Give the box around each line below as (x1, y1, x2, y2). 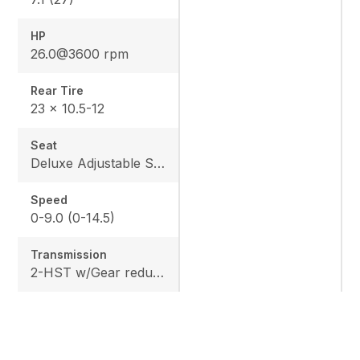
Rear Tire (31, 83, 84, 97)
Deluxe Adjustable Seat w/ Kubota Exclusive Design (153, 154, 166, 171)
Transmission (31, 247, 108, 261)
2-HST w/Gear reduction (153, 264, 165, 280)
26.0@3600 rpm (31, 45, 129, 62)
